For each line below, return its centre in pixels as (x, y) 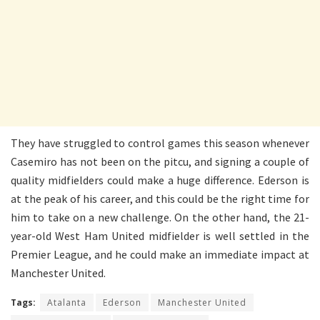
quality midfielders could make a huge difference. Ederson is (160, 180)
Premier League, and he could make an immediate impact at (160, 254)
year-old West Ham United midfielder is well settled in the (160, 235)
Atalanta (67, 302)
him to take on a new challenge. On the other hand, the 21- (160, 217)
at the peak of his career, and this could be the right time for (160, 198)
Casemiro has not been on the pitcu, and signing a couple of (160, 161)
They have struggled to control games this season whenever (160, 142)
